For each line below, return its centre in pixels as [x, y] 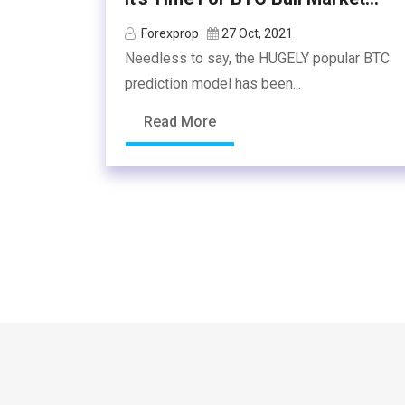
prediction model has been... [213, 84]
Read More [180, 122]
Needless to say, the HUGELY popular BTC [257, 58]
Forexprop [170, 33]
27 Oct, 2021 [257, 33]
